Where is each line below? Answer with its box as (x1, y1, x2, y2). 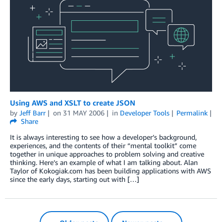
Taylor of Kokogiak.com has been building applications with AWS (10, 166, 211, 175)
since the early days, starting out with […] (10, 174, 139, 183)
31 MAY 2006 (62, 108, 105, 117)
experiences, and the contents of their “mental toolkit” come (10, 141, 196, 150)
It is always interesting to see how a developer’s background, (10, 132, 197, 141)
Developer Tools (119, 108, 169, 117)
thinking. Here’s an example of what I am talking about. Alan (10, 158, 198, 166)
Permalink (176, 108, 208, 117)
